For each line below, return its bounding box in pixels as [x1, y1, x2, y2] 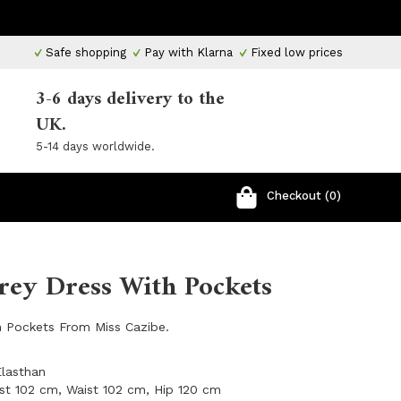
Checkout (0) [267, 189, 341, 202]
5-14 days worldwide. [36, 140, 155, 153]
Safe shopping [42, 46, 126, 59]
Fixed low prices [247, 46, 343, 59]
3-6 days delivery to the [36, 84, 225, 115]
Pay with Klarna [141, 46, 233, 59]
